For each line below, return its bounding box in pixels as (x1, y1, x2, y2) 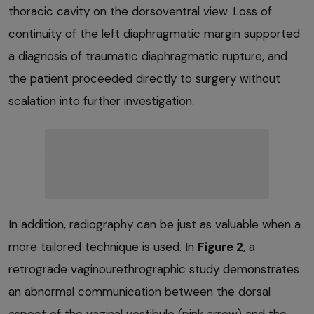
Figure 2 (198, 238, 243, 254)
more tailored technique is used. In (8, 238, 198, 254)
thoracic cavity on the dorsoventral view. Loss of (8, 3, 272, 19)
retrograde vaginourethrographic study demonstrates (8, 261, 299, 277)
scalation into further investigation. (8, 93, 194, 109)
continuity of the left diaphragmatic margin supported (8, 25, 300, 41)
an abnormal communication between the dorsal (8, 283, 271, 299)
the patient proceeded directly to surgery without (8, 70, 280, 86)
